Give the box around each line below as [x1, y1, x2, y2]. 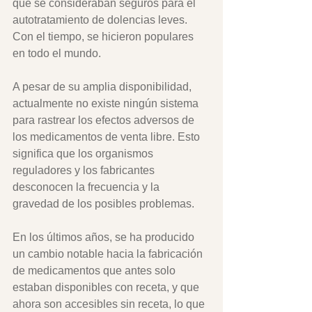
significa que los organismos [13, 148, 156, 159]
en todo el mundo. [13, 47, 104, 59]
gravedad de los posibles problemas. [13, 198, 197, 210]
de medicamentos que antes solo [13, 265, 178, 276]
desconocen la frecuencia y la [13, 181, 162, 193]
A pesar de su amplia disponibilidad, [13, 81, 194, 93]
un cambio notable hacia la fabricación [13, 248, 205, 260]
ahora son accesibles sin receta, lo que [13, 298, 208, 310]
